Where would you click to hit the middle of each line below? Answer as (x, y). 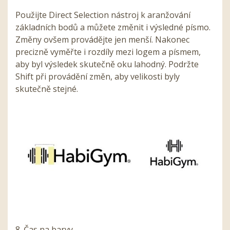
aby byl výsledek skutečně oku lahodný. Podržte (107, 64)
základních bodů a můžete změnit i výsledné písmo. (113, 27)
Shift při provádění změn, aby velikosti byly (98, 76)
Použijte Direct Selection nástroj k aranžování (103, 15)
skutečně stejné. (48, 89)
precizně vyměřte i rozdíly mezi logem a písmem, (108, 52)
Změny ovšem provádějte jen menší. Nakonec (102, 39)
